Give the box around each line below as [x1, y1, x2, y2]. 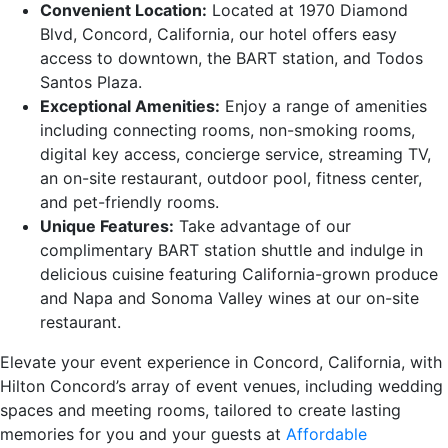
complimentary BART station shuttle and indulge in [40, 239, 423, 260]
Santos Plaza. [40, 71, 142, 92]
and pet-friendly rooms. [40, 191, 219, 212]
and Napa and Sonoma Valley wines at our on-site [40, 287, 419, 308]
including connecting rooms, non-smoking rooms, [40, 119, 415, 140]
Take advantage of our [174, 215, 351, 236]
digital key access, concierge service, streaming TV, [40, 143, 431, 164]
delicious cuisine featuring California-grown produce [40, 263, 438, 284]
